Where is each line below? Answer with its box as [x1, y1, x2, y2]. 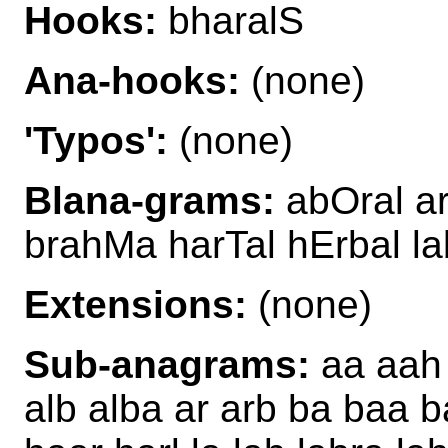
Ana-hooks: [24, 58, 240, 102]
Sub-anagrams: [24, 342, 310, 386]
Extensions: [24, 282, 247, 326]
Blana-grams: [24, 178, 275, 222]
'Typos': [24, 118, 168, 162]
